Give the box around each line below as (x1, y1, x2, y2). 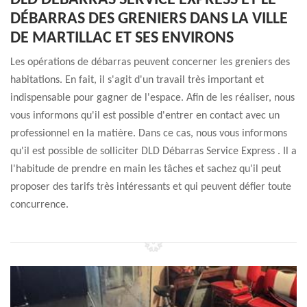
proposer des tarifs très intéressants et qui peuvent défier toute (10, 182, 291, 193)
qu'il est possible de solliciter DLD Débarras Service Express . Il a (10, 146, 297, 157)
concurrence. (10, 199, 69, 210)
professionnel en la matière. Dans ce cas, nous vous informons (10, 128, 287, 139)
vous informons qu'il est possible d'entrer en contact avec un (10, 110, 280, 121)
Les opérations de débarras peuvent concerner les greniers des (10, 57, 290, 68)
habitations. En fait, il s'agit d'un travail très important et (10, 75, 264, 86)
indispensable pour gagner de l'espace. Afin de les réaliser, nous (10, 93, 295, 103)
